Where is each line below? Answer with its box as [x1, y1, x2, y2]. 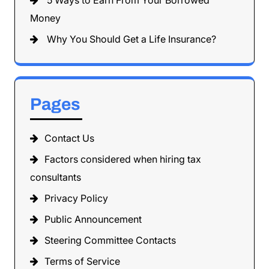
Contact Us [44, 132, 94, 145]
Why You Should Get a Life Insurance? [47, 33, 216, 46]
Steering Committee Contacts [44, 234, 176, 247]
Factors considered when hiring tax [44, 153, 201, 166]
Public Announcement [44, 213, 142, 226]
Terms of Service [44, 255, 120, 268]
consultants [30, 171, 81, 184]
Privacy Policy [44, 192, 108, 205]
